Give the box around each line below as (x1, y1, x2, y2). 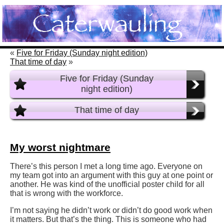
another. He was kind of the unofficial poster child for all (10, 180, 204, 189)
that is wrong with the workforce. (10, 189, 123, 198)
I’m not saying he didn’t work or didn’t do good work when (10, 206, 212, 215)
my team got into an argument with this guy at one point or (10, 171, 213, 180)
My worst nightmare (10, 141, 110, 153)
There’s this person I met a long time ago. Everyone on (10, 162, 202, 171)
